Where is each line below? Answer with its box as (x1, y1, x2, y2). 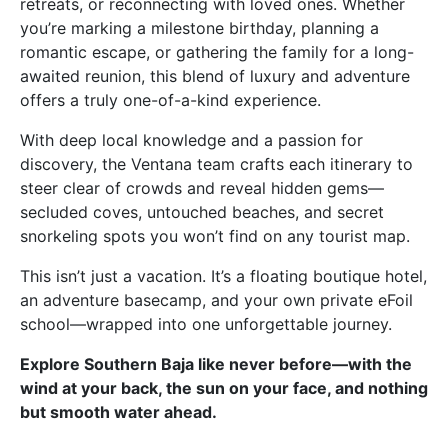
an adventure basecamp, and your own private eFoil (20, 289, 413, 310)
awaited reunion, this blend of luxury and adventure (20, 65, 410, 86)
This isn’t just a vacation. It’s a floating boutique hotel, (20, 265, 427, 286)
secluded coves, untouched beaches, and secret (20, 201, 384, 222)
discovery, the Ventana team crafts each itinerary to (20, 153, 413, 174)
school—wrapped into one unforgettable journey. (20, 313, 392, 334)
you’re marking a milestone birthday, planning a (20, 17, 379, 38)
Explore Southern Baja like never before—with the (20, 353, 412, 374)
